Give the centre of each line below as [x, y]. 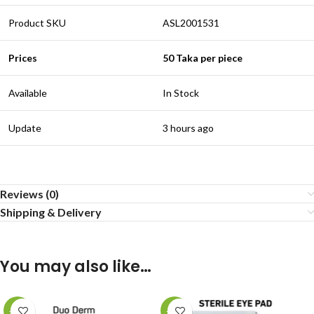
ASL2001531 [191, 23]
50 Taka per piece [203, 58]
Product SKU [37, 23]
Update [25, 128]
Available [28, 93]
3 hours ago [188, 128]
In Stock [181, 93]
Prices [23, 58]
